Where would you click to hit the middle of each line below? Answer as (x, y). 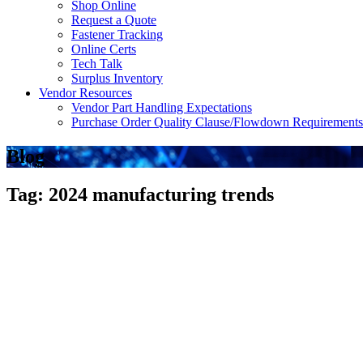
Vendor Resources (85, 93)
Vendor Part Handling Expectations (162, 107)
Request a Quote (114, 20)
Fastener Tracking (117, 34)
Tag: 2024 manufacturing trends (140, 194)
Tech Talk (97, 64)
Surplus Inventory (117, 78)
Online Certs (104, 49)
